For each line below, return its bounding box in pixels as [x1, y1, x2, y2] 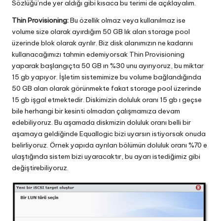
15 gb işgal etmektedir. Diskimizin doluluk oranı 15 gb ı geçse [12, 95, 202, 105]
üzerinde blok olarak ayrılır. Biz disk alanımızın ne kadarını [12, 38, 193, 48]
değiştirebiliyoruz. [12, 163, 69, 173]
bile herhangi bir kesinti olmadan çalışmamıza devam [12, 107, 180, 116]
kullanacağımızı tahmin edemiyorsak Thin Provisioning [12, 50, 184, 59]
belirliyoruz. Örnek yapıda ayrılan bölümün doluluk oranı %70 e [12, 141, 207, 150]
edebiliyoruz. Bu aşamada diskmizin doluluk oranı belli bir [12, 118, 191, 127]
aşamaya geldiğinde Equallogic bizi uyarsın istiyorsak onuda [12, 129, 206, 139]
